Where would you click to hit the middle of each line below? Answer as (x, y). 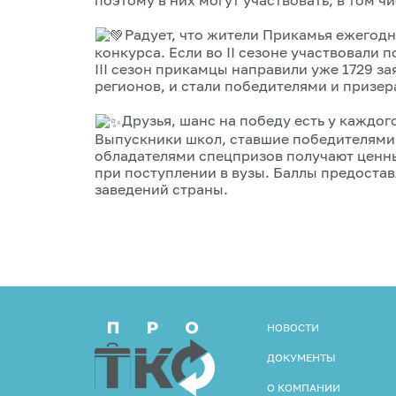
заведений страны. (162, 189)
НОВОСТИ (293, 327)
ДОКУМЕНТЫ (301, 357)
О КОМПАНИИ (304, 387)
